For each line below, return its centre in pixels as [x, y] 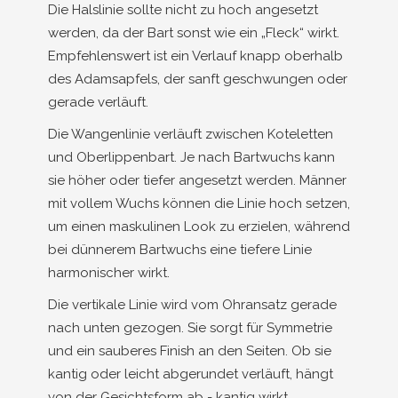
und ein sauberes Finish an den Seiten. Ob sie [190, 351]
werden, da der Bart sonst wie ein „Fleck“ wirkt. [194, 33]
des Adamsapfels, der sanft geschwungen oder [198, 79]
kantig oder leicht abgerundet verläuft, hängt [191, 374]
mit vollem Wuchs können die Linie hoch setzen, [199, 203]
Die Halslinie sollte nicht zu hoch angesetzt [183, 10]
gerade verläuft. [98, 102]
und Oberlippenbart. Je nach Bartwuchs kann [191, 157]
